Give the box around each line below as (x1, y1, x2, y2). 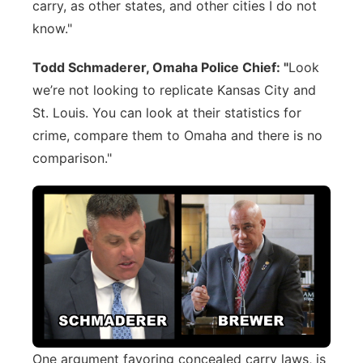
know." (32, 20, 72, 36)
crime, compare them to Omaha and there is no (32, 127, 322, 143)
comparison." (32, 150, 112, 166)
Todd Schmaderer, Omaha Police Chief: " (32, 59, 288, 75)
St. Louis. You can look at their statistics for (32, 105, 301, 121)
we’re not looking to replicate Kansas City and (32, 82, 316, 98)
